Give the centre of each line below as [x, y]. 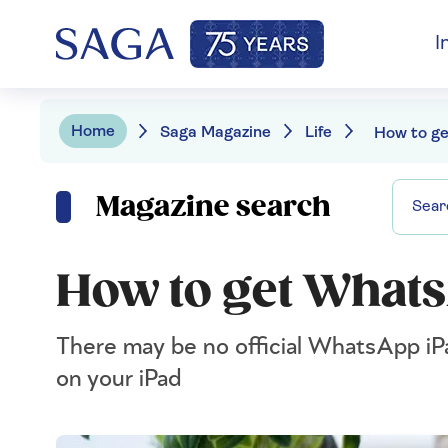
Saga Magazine [215, 132]
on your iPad [118, 379]
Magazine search [213, 207]
